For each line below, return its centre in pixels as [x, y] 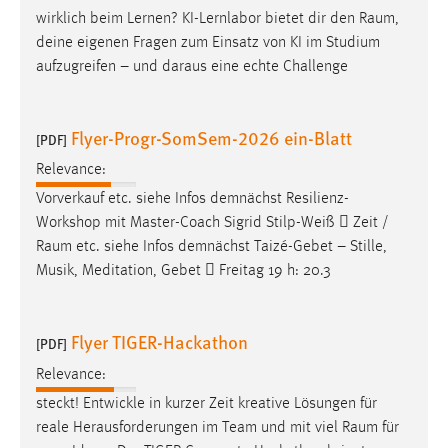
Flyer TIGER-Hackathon [159, 342]
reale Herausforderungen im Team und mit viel [189, 427]
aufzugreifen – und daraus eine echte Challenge [192, 66]
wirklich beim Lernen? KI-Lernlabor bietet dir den [197, 18]
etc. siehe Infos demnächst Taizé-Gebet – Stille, [229, 247]
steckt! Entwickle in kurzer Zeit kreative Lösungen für [206, 403]
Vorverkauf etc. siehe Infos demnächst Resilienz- [192, 199]
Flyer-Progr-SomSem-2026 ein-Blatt [211, 137]
